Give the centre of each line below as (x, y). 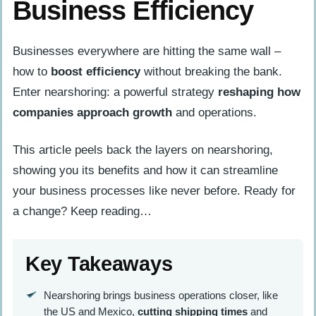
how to (32, 71)
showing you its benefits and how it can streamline (145, 171)
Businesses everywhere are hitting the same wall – (147, 51)
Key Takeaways (99, 263)
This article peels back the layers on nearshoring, (143, 150)
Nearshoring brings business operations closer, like (160, 295)
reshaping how (259, 92)
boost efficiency (96, 71)
